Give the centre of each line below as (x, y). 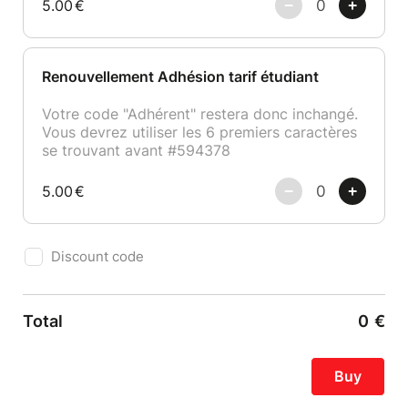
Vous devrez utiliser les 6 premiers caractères (199, 132)
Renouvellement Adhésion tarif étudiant (180, 76)
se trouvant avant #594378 (136, 150)
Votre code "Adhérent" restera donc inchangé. (200, 114)
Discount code (97, 256)
